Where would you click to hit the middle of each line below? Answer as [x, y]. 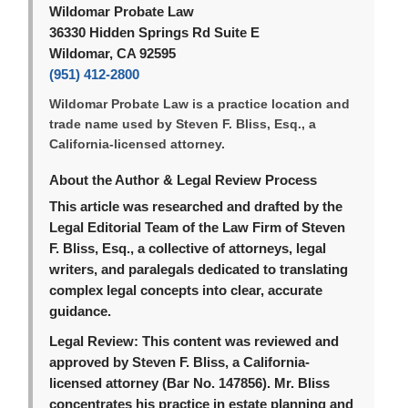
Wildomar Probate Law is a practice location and [200, 105]
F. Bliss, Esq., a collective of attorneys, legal [188, 249]
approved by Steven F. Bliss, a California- [180, 363]
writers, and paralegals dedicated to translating [199, 270]
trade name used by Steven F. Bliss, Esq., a [183, 125]
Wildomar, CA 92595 [113, 54]
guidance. [81, 312]
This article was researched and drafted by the [196, 207]
